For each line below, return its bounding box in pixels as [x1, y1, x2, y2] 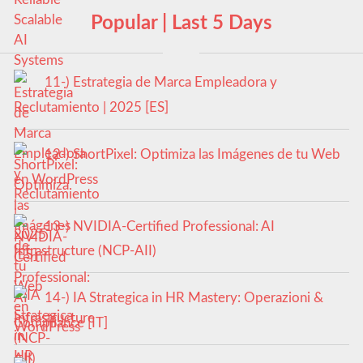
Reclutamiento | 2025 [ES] [13, 100, 169, 114]
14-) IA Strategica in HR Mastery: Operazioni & [44, 291, 323, 305]
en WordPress [13, 172, 98, 186]
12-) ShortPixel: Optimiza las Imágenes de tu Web [44, 147, 340, 161]
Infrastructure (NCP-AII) [13, 244, 156, 258]
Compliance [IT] [13, 315, 108, 330]
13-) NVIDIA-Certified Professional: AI [44, 219, 275, 233]
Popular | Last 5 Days [91, 14, 272, 34]
